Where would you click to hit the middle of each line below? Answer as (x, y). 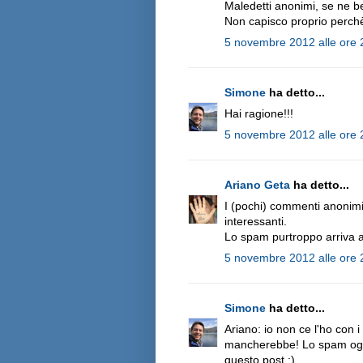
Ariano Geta (257, 184)
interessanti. (256, 221)
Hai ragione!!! (259, 113)
